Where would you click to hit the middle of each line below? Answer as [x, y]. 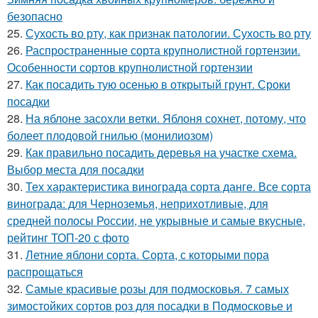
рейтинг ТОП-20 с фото [68, 237]
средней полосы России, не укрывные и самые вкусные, [156, 220]
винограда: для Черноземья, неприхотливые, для [138, 203]
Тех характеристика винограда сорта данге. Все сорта [168, 186]
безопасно [35, 16]
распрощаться [45, 272]
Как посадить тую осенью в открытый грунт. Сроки [158, 84]
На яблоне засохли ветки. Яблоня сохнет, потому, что [166, 118]
